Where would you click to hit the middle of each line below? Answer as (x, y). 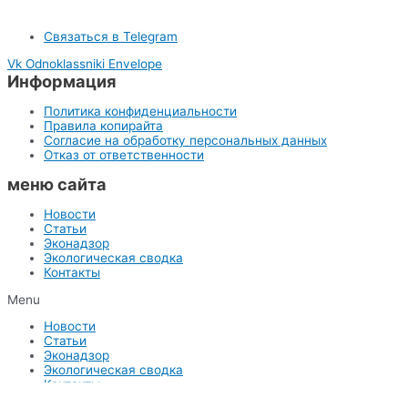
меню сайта (57, 184)
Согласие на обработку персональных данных (185, 140)
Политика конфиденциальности (140, 111)
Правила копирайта (103, 125)
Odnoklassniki (65, 63)
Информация (62, 81)
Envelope (135, 63)
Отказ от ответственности (124, 154)
